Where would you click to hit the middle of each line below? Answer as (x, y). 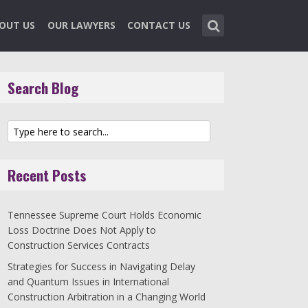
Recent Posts (47, 175)
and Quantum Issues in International (88, 281)
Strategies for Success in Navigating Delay (101, 266)
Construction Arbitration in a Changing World (107, 296)
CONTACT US (159, 25)
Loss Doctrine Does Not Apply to (82, 230)
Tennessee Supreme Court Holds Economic (104, 215)
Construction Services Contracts (79, 245)
